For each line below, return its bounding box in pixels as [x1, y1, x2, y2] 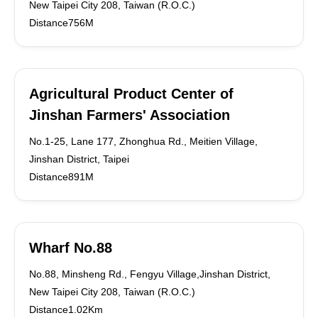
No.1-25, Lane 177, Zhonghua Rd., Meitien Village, [29, 136, 258, 147]
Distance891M [29, 171, 94, 182]
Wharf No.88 [29, 240, 112, 256]
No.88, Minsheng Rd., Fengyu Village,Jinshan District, [29, 268, 270, 280]
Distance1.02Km [29, 304, 103, 315]
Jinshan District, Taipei [29, 153, 129, 165]
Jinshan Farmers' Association [29, 107, 230, 123]
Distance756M [29, 17, 94, 28]
